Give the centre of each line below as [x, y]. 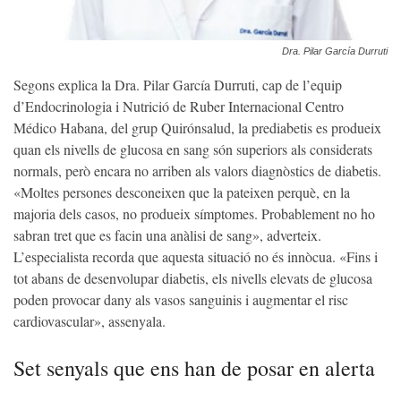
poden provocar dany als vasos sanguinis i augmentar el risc [181, 300]
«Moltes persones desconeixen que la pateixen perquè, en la [182, 192]
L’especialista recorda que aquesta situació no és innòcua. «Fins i [196, 257]
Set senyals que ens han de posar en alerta [194, 368]
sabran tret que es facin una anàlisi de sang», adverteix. [167, 235]
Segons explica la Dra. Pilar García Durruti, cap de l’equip [178, 85]
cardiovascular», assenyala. [90, 321]
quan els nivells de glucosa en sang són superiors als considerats [193, 149]
